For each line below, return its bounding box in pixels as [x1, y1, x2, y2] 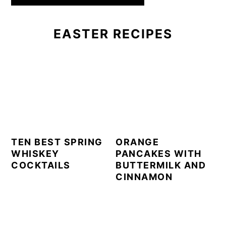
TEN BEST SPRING [11, 136, 103, 147]
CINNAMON [116, 171, 173, 182]
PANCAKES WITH [116, 148, 202, 159]
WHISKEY [11, 148, 60, 159]
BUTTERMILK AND [116, 159, 206, 171]
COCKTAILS [11, 159, 71, 171]
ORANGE [116, 136, 159, 147]
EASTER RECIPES [53, 26, 173, 41]
